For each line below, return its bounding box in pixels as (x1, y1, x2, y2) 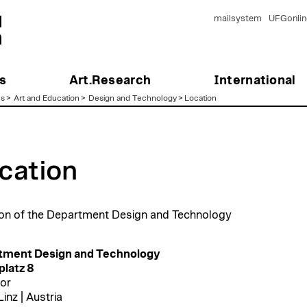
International (213, 74, 296, 87)
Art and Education (13, 94, 79, 102)
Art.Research (69, 74, 151, 87)
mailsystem (213, 14, 262, 23)
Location (184, 94, 217, 102)
